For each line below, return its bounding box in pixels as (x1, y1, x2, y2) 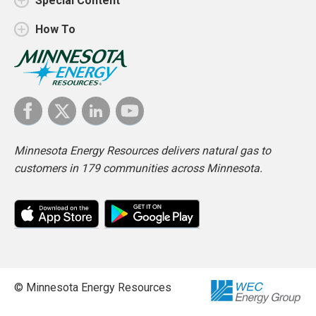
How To (35, 23, 75, 37)
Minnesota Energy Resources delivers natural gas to (14, 143, 271, 157)
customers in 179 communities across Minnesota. (14, 161, 262, 175)
